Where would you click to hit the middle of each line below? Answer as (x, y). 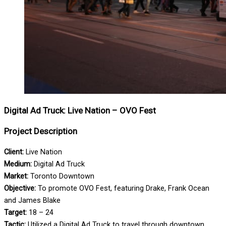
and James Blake (32, 201)
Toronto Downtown (61, 176)
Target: (15, 213)
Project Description (41, 131)
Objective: (20, 188)
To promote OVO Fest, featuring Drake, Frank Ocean (123, 188)
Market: (16, 176)
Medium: (18, 164)
